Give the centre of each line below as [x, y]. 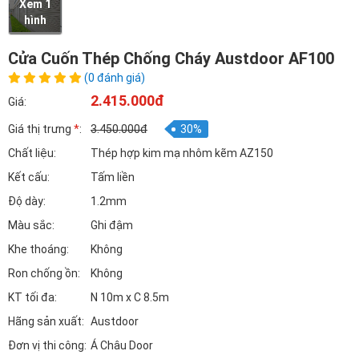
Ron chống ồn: [44, 273]
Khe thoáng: [38, 249]
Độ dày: [27, 201]
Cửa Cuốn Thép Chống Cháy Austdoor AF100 [171, 58]
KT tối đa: [32, 297]
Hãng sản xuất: [46, 321]
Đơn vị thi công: [47, 345]
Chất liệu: [32, 153]
